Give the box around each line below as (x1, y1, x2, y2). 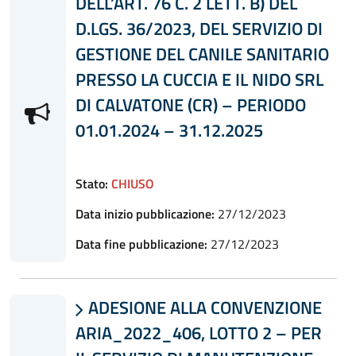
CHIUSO (110, 173, 154, 193)
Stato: (75, 173, 108, 193)
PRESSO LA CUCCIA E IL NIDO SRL (75, 66, 323, 92)
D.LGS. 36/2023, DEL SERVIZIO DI (75, 15, 323, 41)
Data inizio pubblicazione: (75, 203, 215, 223)
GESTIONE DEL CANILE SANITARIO (75, 41, 329, 67)
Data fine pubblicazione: (75, 234, 207, 253)
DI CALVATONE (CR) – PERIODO (75, 91, 306, 118)
